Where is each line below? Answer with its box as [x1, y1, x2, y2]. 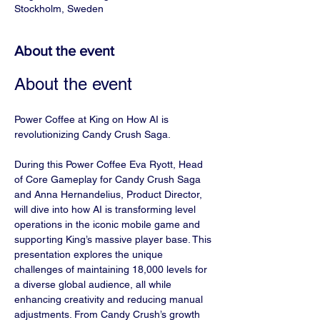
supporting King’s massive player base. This [14, 234, 214, 245]
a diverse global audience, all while [14, 279, 174, 290]
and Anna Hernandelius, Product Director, [14, 189, 205, 200]
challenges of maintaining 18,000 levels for [14, 264, 210, 275]
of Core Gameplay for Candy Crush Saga [14, 174, 204, 185]
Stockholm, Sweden [14, 3, 104, 14]
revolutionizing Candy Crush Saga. [14, 129, 171, 140]
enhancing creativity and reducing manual [14, 294, 206, 305]
